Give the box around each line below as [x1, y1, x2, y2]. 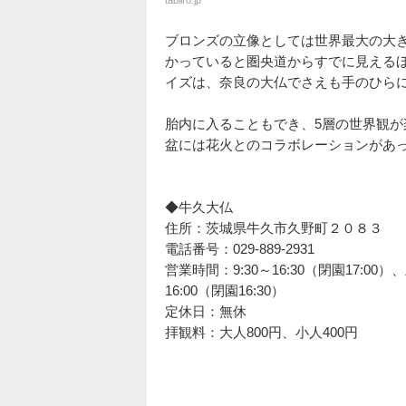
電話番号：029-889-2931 [165, 241, 314, 256]
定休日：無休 [165, 304, 246, 319]
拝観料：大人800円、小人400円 [165, 324, 358, 340]
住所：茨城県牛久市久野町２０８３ [165, 220, 382, 236]
